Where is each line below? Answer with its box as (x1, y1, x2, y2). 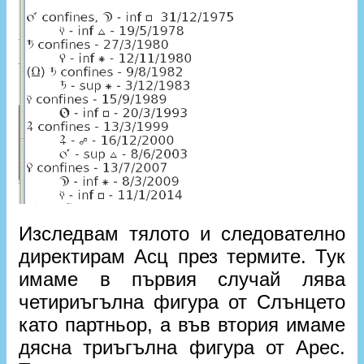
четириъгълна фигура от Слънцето (19, 291, 345, 314)
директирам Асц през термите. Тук (19, 245, 345, 268)
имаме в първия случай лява (19, 268, 345, 291)
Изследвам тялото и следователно (19, 223, 345, 245)
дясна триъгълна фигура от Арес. (19, 336, 345, 359)
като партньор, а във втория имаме (19, 314, 345, 336)
